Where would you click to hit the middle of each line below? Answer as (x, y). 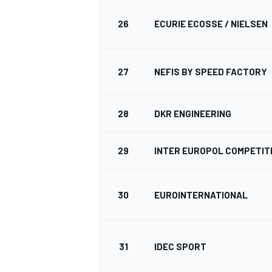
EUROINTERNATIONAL (201, 195)
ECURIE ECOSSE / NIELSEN (211, 24)
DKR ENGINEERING (193, 114)
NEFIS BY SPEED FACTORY (211, 72)
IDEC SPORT (180, 247)
